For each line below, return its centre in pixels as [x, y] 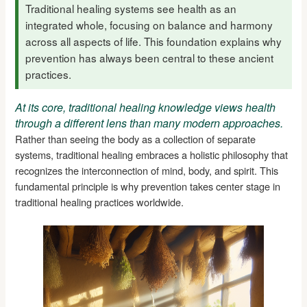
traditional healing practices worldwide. [100, 201]
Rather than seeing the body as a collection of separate [136, 138]
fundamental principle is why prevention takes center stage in [148, 186]
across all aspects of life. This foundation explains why [154, 41]
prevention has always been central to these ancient [150, 57]
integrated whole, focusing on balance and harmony [149, 24]
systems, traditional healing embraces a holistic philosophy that [152, 154]
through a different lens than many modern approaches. [149, 123]
